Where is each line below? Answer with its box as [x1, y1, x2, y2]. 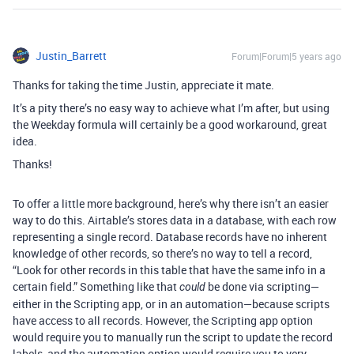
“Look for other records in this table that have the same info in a [13, 262, 326, 277]
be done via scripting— [205, 279, 319, 294]
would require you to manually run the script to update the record [13, 330, 333, 345]
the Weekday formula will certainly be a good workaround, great [13, 117, 327, 132]
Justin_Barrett [36, 48, 107, 63]
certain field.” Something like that [13, 279, 179, 294]
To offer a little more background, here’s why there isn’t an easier [13, 196, 329, 211]
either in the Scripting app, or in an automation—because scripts [13, 296, 330, 311]
